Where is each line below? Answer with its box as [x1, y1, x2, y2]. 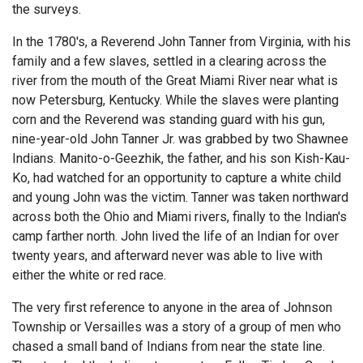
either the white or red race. [12, 267, 166, 283]
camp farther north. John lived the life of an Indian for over [12, 228, 339, 244]
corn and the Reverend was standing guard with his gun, [12, 111, 325, 127]
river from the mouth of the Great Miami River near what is [12, 72, 338, 88]
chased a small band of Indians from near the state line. [12, 338, 325, 354]
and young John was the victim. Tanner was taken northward [12, 189, 348, 205]
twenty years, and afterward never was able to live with [12, 247, 322, 263]
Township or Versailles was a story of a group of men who [12, 318, 341, 335]
